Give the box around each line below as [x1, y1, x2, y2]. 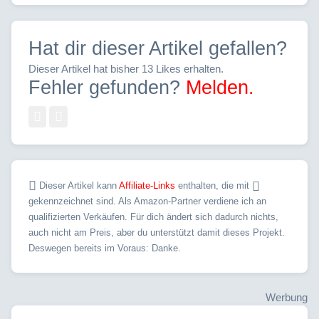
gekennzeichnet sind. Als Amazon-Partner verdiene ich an [28, 196, 266, 207]
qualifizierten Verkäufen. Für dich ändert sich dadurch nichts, [28, 211, 278, 223]
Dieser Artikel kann [39, 180, 119, 192]
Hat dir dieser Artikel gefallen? [28, 37, 287, 60]
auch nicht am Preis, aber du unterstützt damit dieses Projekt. [28, 227, 285, 239]
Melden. [186, 76, 254, 99]
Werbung [266, 291, 308, 304]
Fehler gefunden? [28, 76, 186, 99]
